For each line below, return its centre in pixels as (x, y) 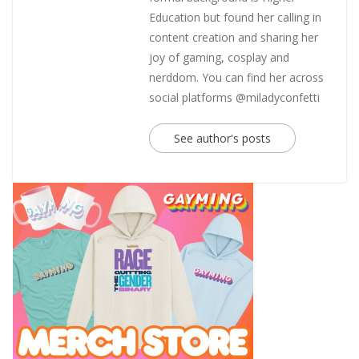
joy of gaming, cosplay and (219, 58)
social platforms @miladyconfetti (234, 98)
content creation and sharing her (234, 38)
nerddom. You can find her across (236, 78)
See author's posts (222, 139)
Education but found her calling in (235, 18)
